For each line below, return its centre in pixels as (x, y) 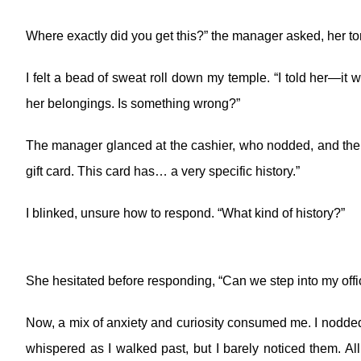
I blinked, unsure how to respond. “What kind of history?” (185, 213)
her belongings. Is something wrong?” (133, 104)
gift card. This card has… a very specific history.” (163, 171)
